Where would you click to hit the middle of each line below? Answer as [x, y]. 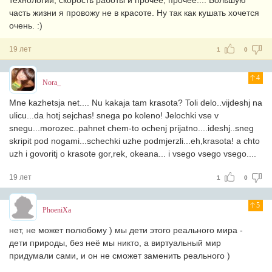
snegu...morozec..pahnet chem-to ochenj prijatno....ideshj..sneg [131, 128]
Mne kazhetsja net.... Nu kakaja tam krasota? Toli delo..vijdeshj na [136, 103]
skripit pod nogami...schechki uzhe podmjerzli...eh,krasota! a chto [134, 141]
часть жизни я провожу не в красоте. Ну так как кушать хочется [134, 13]
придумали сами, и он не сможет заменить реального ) [120, 256]
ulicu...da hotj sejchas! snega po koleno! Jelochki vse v [114, 115]
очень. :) [26, 25]
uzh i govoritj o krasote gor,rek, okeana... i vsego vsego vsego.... [133, 154]
